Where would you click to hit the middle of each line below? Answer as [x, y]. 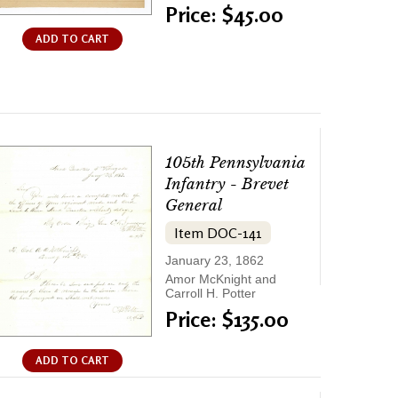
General [194, 206]
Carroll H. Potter [211, 294]
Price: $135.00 [227, 320]
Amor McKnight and [221, 279]
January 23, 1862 [215, 261]
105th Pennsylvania [235, 163]
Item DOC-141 [218, 233]
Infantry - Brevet [227, 185]
